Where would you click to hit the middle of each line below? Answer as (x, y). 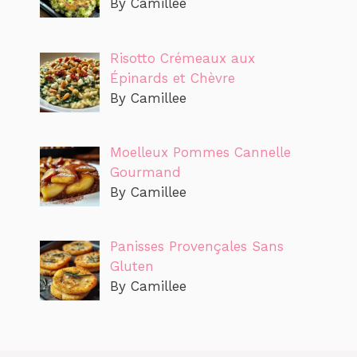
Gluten (131, 267)
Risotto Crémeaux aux (182, 58)
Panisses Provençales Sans (196, 247)
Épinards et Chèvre (172, 78)
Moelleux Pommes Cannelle (200, 152)
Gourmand (145, 172)
